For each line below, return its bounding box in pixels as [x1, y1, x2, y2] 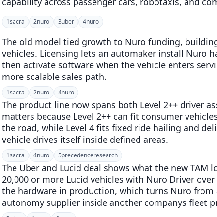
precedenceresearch [62, 151, 118, 159]
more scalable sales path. [2, 71, 107, 82]
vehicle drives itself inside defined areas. [2, 134, 168, 145]
